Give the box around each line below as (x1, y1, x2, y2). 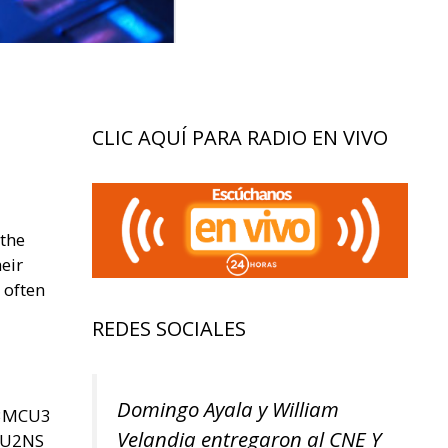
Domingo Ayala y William (117, 395, 339, 424)
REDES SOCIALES (92, 315, 246, 343)
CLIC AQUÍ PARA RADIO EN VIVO (92, 124, 388, 152)
